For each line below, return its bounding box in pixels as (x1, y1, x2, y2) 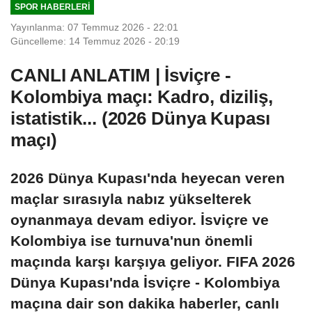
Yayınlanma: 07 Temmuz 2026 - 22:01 (10, 22, 178, 33)
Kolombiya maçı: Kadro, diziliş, (10, 86, 273, 108)
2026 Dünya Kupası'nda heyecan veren (10, 170, 285, 187)
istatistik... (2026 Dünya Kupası (10, 108, 270, 130)
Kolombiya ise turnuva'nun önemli (10, 233, 253, 249)
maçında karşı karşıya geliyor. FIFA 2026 (10, 253, 295, 270)
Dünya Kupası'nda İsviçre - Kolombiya (10, 274, 280, 291)
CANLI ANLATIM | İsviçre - (10, 65, 231, 86)
